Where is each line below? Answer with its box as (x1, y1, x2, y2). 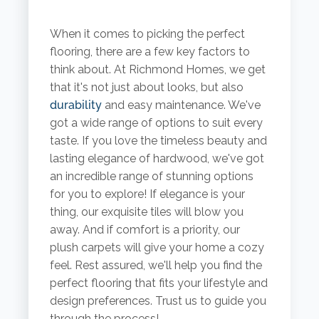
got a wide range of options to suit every (49, 116, 263, 130)
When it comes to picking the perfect (49, 27, 245, 41)
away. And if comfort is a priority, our (49, 223, 240, 237)
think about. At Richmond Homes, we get (49, 63, 266, 77)
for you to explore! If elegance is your (49, 187, 245, 202)
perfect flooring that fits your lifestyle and (49, 276, 268, 291)
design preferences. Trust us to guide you (49, 294, 266, 308)
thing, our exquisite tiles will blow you (49, 205, 244, 219)
